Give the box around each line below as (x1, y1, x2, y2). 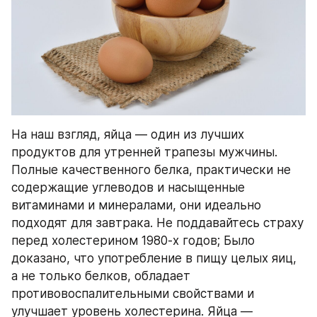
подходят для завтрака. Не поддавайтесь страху (11, 215, 304, 230)
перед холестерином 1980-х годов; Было (11, 233, 255, 248)
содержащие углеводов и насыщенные (11, 180, 245, 195)
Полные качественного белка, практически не (11, 162, 291, 177)
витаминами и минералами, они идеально (11, 197, 261, 212)
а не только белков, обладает (11, 268, 190, 283)
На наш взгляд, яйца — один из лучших (11, 127, 244, 142)
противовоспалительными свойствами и (11, 286, 254, 301)
